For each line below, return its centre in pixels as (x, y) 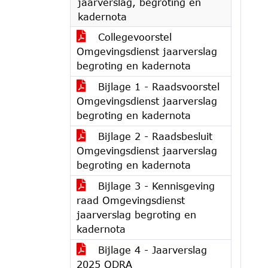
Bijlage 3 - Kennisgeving (155, 186)
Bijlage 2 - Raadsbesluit (153, 136)
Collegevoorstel (133, 37)
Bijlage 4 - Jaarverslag (151, 250)
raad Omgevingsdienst (131, 200)
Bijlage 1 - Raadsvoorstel (157, 86)
